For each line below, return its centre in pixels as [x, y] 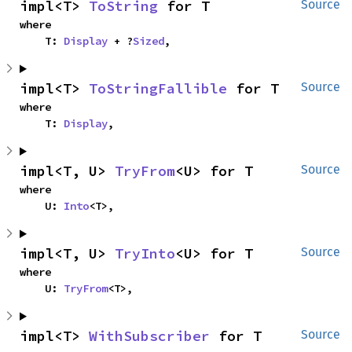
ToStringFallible [158, 88]
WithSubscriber [149, 336]
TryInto [145, 253]
